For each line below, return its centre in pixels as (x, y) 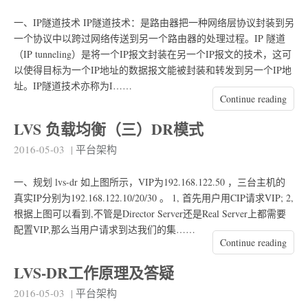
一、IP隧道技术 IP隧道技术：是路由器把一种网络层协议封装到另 (154, 22)
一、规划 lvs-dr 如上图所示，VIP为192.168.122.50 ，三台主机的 (150, 181)
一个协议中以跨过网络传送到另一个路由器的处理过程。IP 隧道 (150, 38)
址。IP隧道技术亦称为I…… (73, 85)
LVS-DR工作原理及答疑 (94, 273)
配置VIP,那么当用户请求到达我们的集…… (104, 229)
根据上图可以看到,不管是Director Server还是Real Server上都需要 (150, 213)
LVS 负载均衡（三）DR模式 (109, 129)
